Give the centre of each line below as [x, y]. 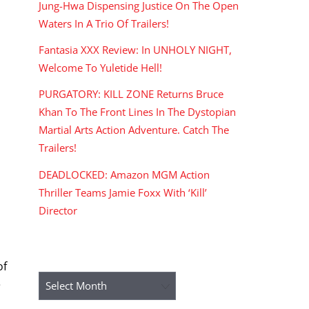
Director [58, 210]
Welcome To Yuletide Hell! [100, 68]
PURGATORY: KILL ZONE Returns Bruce [131, 94]
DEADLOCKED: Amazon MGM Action [124, 174]
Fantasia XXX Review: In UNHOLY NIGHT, [135, 50]
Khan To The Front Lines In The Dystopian [137, 112]
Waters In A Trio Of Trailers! [104, 24]
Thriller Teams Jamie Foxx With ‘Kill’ [123, 192]
